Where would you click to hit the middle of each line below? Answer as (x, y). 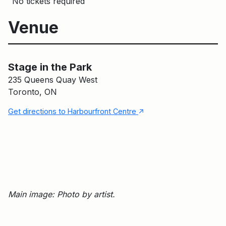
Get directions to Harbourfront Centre (73, 111)
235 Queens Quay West (53, 79)
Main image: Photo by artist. (62, 194)
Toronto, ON (33, 92)
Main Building (126, 56)
